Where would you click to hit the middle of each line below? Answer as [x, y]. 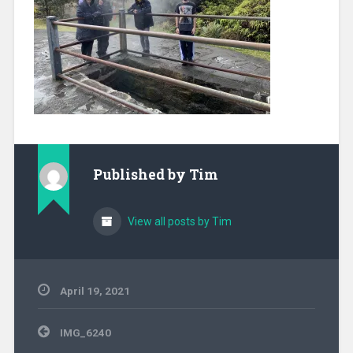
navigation [65, 342]
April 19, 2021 [95, 290]
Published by [141, 174]
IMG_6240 [85, 332]
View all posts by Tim [178, 221]
